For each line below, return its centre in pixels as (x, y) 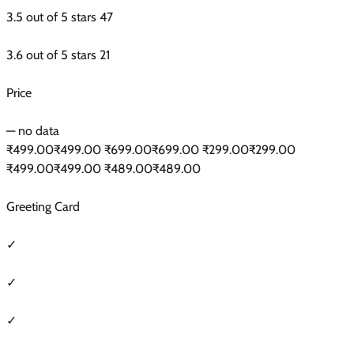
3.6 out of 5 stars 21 (58, 55)
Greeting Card (43, 206)
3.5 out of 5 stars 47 (60, 17)
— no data (33, 130)
